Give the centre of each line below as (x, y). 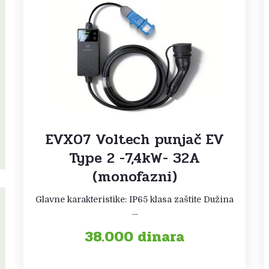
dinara (161, 237)
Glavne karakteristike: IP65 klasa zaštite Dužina (134, 199)
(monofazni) (134, 177)
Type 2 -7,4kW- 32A (134, 158)
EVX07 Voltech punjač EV (134, 139)
